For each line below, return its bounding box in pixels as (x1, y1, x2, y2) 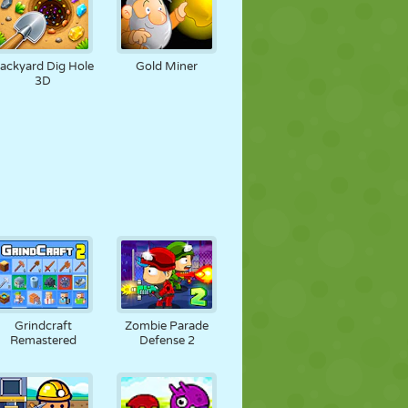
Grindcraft (14, 319, 72, 333)
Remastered (9, 333, 76, 348)
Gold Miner (136, 59, 199, 74)
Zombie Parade (125, 319, 209, 333)
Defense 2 (138, 333, 195, 348)
